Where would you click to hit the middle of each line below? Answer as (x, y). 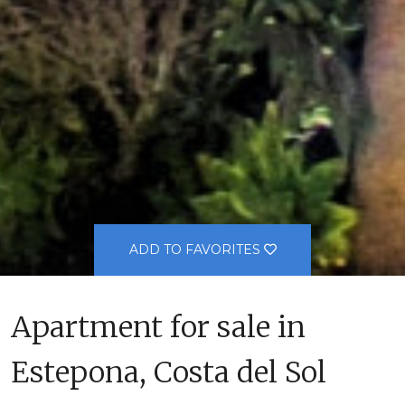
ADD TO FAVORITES (196, 250)
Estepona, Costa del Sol (169, 373)
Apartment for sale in (158, 328)
